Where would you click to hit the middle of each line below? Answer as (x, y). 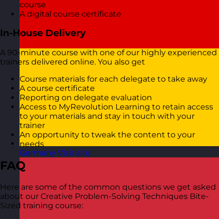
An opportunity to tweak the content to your (107, 135)
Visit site (74, 153)
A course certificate (57, 88)
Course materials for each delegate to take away (113, 79)
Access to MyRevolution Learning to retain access (116, 107)
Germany (38, 153)
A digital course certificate (70, 14)
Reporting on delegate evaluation (86, 98)
